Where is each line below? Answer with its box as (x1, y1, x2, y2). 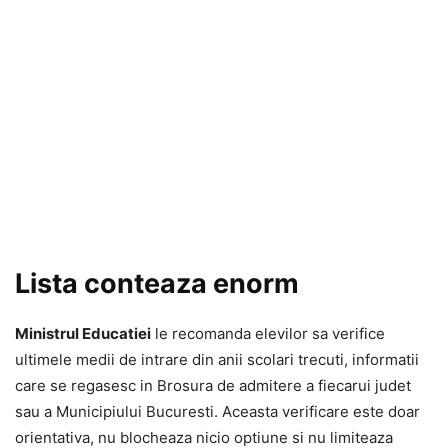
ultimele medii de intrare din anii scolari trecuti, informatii (15, 350, 419, 369)
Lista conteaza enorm (15, 267, 299, 300)
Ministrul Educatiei (15, 324, 151, 343)
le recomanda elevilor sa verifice (151, 324, 385, 343)
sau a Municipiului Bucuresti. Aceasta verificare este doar (15, 402, 420, 421)
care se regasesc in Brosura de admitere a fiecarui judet (15, 376, 411, 395)
